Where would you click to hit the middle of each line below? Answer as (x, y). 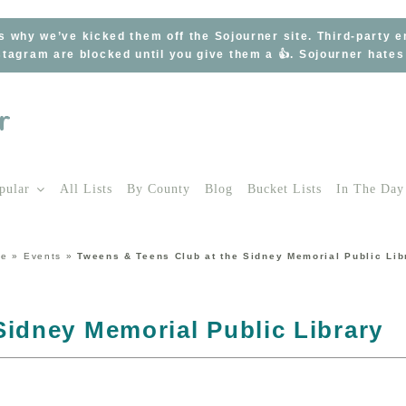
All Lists (86, 189)
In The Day (370, 189)
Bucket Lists (285, 189)
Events (43, 256)
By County (159, 189)
